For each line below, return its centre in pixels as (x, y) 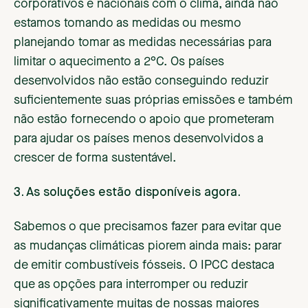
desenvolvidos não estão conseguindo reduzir (141, 81)
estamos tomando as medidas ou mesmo (128, 24)
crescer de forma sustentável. (95, 158)
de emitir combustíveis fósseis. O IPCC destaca (144, 266)
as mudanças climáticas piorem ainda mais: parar (148, 246)
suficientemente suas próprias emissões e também (153, 101)
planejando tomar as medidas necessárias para (143, 43)
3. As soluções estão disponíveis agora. (127, 193)
